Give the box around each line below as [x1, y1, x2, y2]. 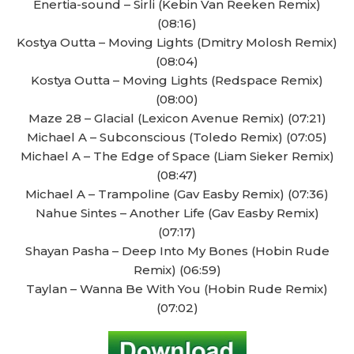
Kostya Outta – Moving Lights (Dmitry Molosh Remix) [17, 35, 337, 50]
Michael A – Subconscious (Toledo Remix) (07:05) [27, 130, 327, 145]
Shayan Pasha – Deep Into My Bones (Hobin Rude [24, 243, 330, 258]
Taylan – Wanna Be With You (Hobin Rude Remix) [26, 281, 328, 296]
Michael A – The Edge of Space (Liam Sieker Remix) [20, 149, 334, 164]
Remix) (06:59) [133, 262, 221, 277]
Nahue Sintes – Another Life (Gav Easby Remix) [35, 205, 319, 220]
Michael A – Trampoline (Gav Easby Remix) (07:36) [25, 186, 329, 201]
